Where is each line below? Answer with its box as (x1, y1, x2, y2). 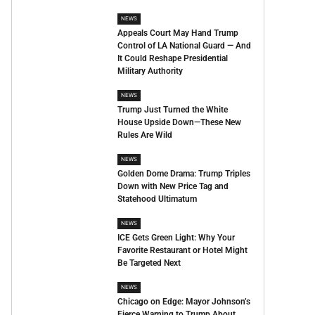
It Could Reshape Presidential (117, 53, 229, 63)
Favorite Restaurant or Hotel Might (117, 245, 248, 255)
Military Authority (117, 66, 184, 76)
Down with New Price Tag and (117, 181, 229, 191)
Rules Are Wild (117, 130, 173, 140)
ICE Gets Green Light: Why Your (117, 233, 236, 243)
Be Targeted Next (117, 258, 181, 268)
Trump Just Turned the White (117, 105, 229, 115)
